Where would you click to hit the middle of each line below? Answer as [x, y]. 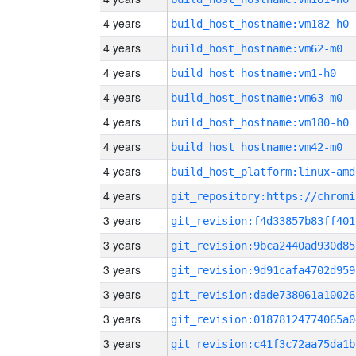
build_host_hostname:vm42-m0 [257, 147]
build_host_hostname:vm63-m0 [257, 98]
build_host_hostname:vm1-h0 [253, 73]
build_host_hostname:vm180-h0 [260, 122]
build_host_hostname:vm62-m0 [257, 48]
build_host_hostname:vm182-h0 [260, 24]
